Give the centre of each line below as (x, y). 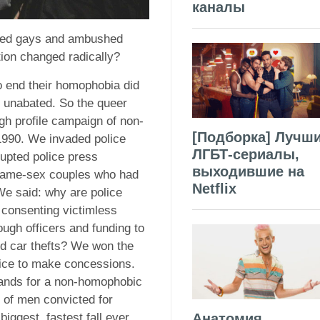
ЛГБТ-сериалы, (246, 154)
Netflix (214, 188)
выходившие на (248, 171)
